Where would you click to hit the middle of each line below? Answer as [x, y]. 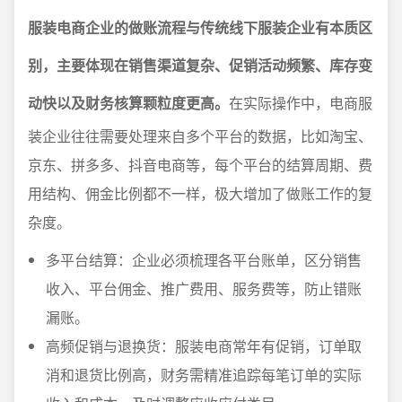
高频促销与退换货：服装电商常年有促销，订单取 [204, 346]
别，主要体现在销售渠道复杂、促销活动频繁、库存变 [200, 66]
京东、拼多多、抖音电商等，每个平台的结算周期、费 [200, 165]
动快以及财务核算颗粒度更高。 [128, 103]
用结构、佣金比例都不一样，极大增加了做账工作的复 [200, 194]
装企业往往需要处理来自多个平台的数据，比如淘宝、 [200, 136]
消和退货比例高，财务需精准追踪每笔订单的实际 [204, 375]
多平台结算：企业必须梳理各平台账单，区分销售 [204, 260]
